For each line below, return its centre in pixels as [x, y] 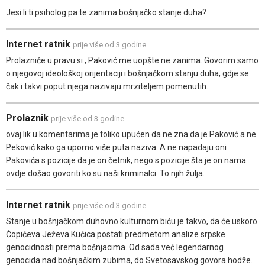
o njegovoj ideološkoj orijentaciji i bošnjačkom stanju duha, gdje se [127, 73]
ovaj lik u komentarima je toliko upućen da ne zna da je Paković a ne [131, 134]
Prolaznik [28, 118]
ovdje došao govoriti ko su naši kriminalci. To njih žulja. [105, 173]
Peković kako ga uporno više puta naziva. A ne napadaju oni [116, 147]
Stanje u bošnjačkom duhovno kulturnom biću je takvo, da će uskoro [132, 221]
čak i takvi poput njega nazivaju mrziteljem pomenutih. [107, 86]
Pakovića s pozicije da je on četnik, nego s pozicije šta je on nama [126, 160]
